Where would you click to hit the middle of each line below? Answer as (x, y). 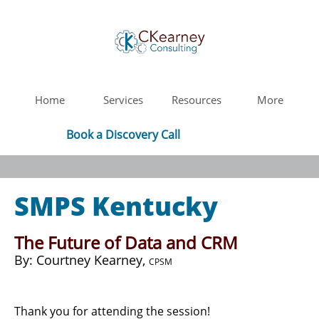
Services (123, 100)
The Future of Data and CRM (126, 242)
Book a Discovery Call (123, 135)
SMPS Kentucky (116, 206)
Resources (197, 100)
